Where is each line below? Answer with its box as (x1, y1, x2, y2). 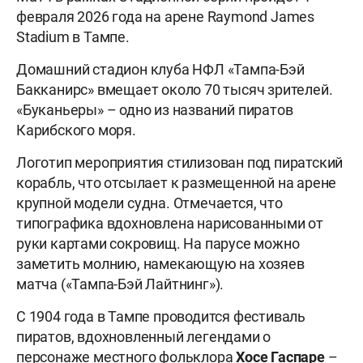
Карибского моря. (16, 121, 136, 139)
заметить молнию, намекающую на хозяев (16, 254, 305, 272)
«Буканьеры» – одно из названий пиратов (16, 100, 293, 118)
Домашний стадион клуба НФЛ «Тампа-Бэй (16, 60, 305, 78)
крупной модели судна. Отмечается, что (16, 194, 283, 211)
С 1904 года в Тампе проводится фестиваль (16, 307, 305, 325)
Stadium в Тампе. (16, 28, 130, 45)
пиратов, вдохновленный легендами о (16, 327, 271, 345)
